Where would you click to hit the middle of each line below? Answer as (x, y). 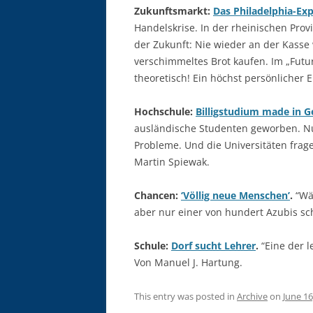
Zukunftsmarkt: (174, 11)
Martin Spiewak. (172, 162)
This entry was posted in (185, 296)
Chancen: (158, 195)
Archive (252, 296)
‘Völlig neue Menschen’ (235, 195)
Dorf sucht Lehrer (213, 246)
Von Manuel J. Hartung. (188, 262)
